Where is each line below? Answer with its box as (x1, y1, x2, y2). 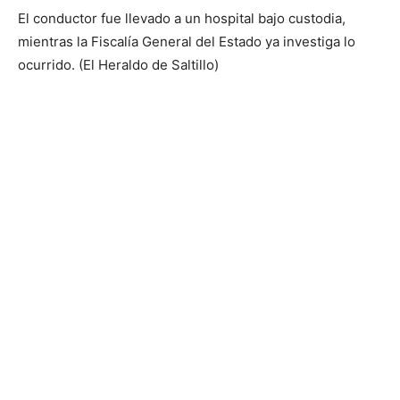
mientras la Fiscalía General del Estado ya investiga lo (18, 32, 355, 50)
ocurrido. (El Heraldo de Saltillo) (18, 55, 219, 73)
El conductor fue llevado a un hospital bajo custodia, (18, 9, 346, 27)
